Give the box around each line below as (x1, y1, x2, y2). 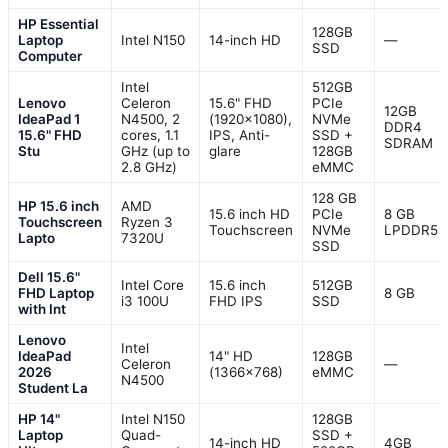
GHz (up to (121, 143, 190, 160)
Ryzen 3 (121, 214, 173, 231)
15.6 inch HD (209, 206, 290, 223)
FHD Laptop (18, 285, 94, 302)
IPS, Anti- (209, 127, 270, 144)
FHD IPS (209, 293, 263, 310)
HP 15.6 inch (18, 198, 99, 215)
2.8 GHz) (121, 159, 177, 176)
